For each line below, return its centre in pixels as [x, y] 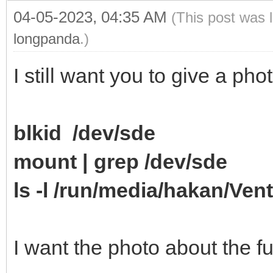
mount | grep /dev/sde [120, 161]
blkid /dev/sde [84, 133]
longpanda [47, 38]
